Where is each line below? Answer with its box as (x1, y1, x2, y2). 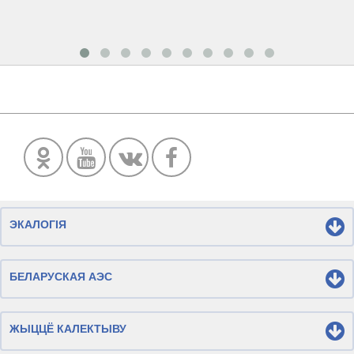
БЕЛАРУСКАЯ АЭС (9, 268, 112, 284)
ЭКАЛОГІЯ (9, 216, 66, 232)
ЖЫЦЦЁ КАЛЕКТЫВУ (9, 320, 126, 336)
